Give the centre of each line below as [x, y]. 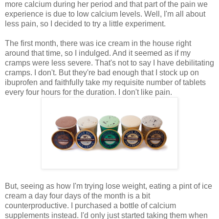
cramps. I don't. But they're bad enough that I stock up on [102, 72]
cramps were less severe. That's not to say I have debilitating [109, 63]
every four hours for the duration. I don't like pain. [88, 92]
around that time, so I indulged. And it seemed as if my [98, 53]
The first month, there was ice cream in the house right [98, 43]
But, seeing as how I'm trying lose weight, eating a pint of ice [109, 186]
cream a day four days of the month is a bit [77, 196]
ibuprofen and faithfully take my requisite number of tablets [105, 82]
